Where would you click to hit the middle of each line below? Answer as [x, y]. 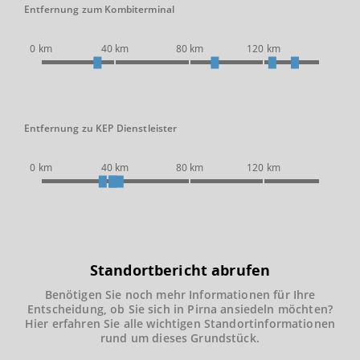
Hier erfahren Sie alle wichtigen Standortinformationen [180, 323]
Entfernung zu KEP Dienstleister [101, 128]
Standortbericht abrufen [180, 270]
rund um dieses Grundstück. [180, 338]
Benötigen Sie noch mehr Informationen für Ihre [180, 295]
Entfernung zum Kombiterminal [100, 9]
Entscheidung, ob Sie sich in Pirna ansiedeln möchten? [180, 309]
